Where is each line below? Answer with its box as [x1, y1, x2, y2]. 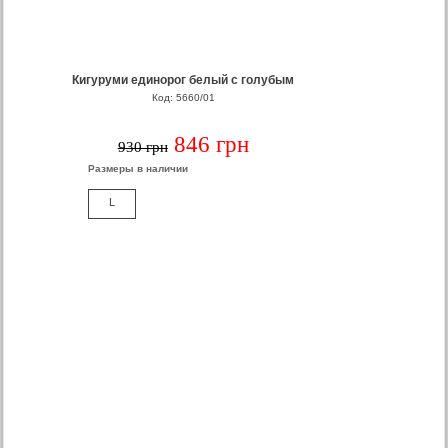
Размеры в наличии [88, 163, 189, 174]
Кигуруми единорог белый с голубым [72, 73, 295, 87]
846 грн [173, 132, 249, 157]
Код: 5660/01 [151, 92, 215, 103]
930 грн [117, 139, 168, 155]
